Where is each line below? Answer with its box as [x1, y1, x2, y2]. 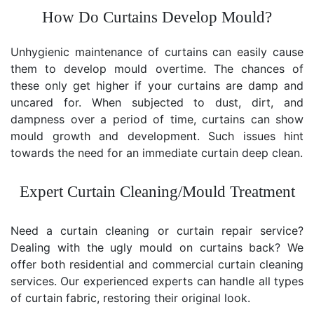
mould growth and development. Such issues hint [11, 128, 303, 143]
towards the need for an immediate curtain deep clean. [11, 145, 303, 160]
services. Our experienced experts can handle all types [11, 273, 303, 288]
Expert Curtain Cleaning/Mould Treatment [19, 182, 295, 200]
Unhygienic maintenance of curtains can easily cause [11, 44, 303, 59]
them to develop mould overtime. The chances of [11, 61, 303, 76]
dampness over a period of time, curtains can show [11, 111, 303, 126]
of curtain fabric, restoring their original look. [11, 290, 250, 305]
